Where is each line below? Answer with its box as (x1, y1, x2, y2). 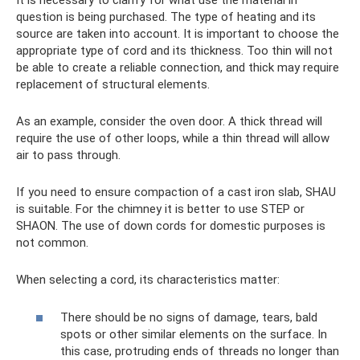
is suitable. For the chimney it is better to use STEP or (16, 202, 305, 217)
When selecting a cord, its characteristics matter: (16, 272, 280, 288)
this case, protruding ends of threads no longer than (60, 343, 339, 358)
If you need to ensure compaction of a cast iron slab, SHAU (16, 185, 336, 200)
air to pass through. (16, 148, 121, 163)
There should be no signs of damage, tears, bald (60, 309, 317, 325)
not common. (16, 235, 88, 251)
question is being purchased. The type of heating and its (16, 10, 316, 25)
